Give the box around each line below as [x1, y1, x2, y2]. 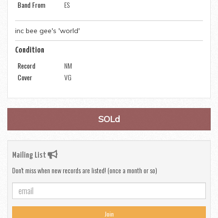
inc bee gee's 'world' [15, 26, 80, 36]
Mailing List [12, 151, 48, 160]
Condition [15, 46, 44, 55]
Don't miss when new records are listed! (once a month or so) [12, 165, 157, 176]
